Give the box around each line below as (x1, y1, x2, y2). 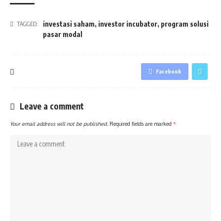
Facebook (156, 68, 181, 74)
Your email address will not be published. (10, 120, 108, 127)
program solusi (161, 20, 209, 28)
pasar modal (43, 30, 82, 38)
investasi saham (43, 20, 95, 28)
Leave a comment (20, 101, 84, 111)
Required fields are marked (110, 120, 173, 127)
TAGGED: (17, 20, 38, 28)
